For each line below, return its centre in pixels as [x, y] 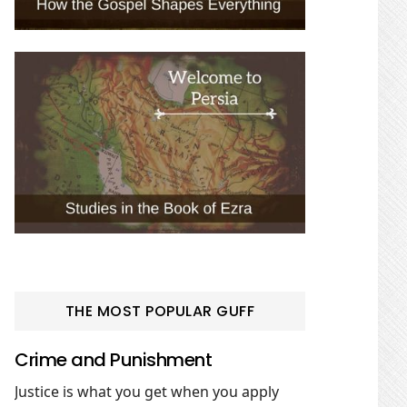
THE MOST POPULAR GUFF [160, 311]
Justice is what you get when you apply [147, 392]
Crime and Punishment [113, 360]
